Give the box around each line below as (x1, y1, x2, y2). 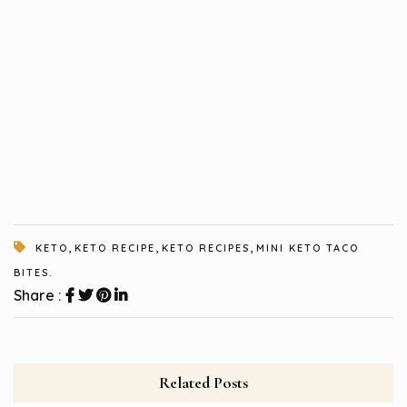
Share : (14, 285, 65, 304)
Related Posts (159, 372, 248, 392)
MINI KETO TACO (256, 241, 359, 254)
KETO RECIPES (162, 241, 250, 254)
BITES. (14, 265, 54, 279)
